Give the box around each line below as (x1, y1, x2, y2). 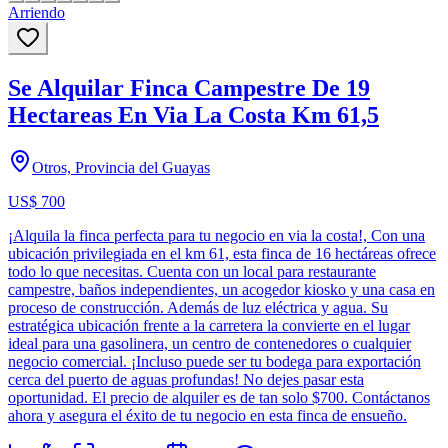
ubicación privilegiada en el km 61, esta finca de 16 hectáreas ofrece (8, 244, 436, 262)
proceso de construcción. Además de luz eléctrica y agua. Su (8, 298, 388, 316)
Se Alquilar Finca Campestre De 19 (8, 74, 370, 101)
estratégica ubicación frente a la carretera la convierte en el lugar (8, 316, 410, 334)
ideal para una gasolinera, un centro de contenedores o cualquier (8, 334, 411, 352)
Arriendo (8, 3, 65, 21)
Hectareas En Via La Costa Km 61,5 (8, 101, 379, 128)
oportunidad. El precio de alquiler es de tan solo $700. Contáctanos (8, 388, 430, 406)
